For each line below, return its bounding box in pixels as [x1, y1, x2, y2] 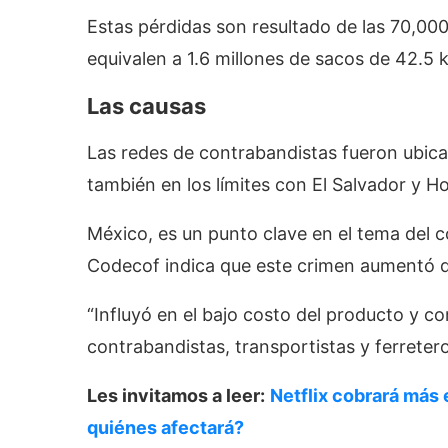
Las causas [87, 93, 206, 120]
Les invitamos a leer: [87, 385, 265, 407]
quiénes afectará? [87, 417, 244, 439]
